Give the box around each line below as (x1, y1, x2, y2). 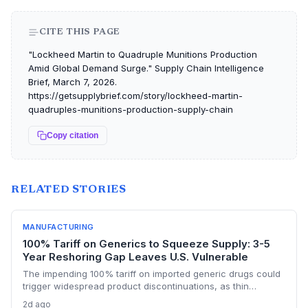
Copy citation (47, 131, 98, 140)
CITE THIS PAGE (39, 27, 121, 36)
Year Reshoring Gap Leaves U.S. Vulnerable (23, 250, 248, 263)
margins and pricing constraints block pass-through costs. (23, 293, 275, 304)
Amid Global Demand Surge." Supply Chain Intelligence (28, 63, 264, 74)
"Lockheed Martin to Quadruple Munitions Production (28, 49, 257, 60)
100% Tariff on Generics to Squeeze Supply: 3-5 (23, 237, 270, 250)
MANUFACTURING (23, 222, 94, 232)
